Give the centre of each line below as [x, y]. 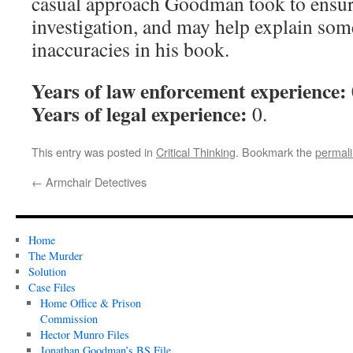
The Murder [55, 256]
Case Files [52, 287]
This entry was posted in [94, 152]
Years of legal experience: [139, 113]
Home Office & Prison [91, 303]
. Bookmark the [275, 152]
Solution [47, 271]
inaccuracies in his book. [130, 49]
